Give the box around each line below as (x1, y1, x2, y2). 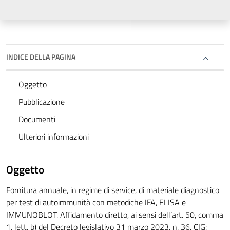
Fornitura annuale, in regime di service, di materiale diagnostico (6, 184, 219, 197)
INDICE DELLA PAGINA (6, 51, 75, 63)
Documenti (18, 113, 55, 126)
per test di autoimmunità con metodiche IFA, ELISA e (6, 196, 186, 209)
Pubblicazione (18, 95, 65, 108)
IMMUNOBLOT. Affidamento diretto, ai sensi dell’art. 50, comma (6, 208, 223, 221)
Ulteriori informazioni (18, 130, 89, 143)
